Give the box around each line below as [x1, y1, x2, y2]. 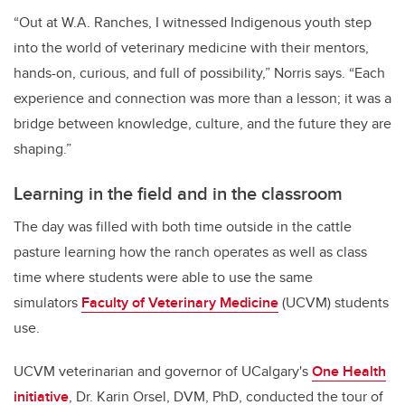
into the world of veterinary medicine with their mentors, [14, 37, 369, 59]
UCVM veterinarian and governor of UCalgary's [14, 361, 312, 382]
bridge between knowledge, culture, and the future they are [14, 113, 391, 135]
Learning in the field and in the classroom [14, 180, 343, 207]
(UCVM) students [282, 292, 389, 314]
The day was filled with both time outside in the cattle [14, 216, 352, 238]
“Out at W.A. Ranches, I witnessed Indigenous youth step [14, 12, 372, 33]
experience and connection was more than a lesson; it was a [14, 88, 391, 109]
